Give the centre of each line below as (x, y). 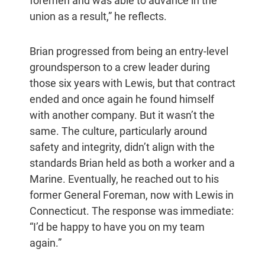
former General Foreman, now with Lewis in (132, 195)
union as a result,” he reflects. (98, 17)
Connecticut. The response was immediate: (132, 211)
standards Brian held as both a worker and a (132, 163)
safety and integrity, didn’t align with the (122, 147)
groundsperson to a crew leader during (120, 67)
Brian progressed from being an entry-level (129, 51)
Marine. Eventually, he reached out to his (124, 179)
